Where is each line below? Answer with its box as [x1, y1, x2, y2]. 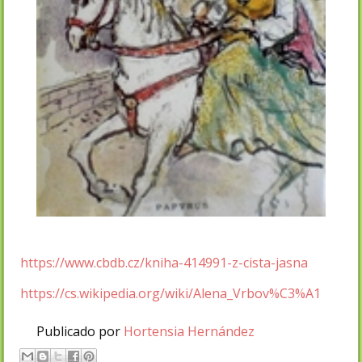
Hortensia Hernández [124, 322, 255, 340]
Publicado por [36, 322, 124, 340]
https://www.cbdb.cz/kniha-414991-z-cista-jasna [20, 253, 308, 271]
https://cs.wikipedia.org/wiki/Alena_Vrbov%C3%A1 [20, 284, 321, 302]
